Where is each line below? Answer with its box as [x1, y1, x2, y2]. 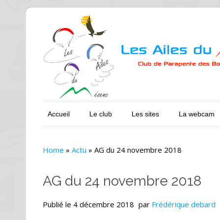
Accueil [48, 110, 70, 118]
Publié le [43, 199, 73, 209]
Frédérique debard [152, 199, 216, 209]
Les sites [132, 110, 159, 118]
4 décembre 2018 [73, 199, 134, 209]
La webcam [179, 110, 215, 118]
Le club [89, 110, 112, 118]
